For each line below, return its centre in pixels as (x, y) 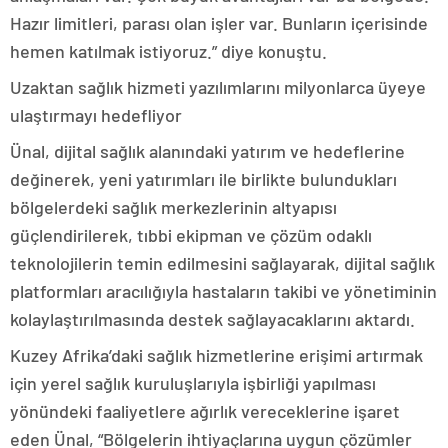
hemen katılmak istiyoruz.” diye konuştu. (168, 51)
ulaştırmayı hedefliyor (96, 115)
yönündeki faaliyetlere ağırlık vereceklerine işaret (205, 411)
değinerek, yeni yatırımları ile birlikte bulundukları (203, 179)
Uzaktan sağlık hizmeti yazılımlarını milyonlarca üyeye (218, 87)
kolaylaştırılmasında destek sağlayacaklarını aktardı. (212, 319)
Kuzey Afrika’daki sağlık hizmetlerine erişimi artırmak (216, 355)
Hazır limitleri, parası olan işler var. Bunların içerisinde (219, 23)
